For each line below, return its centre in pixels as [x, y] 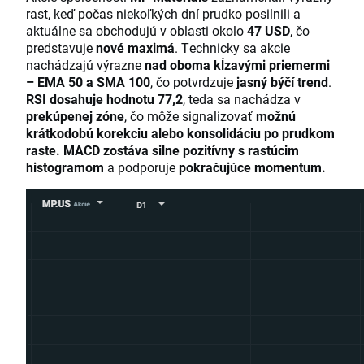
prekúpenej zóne [75, 116]
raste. [43, 150]
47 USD [269, 31]
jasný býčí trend [282, 82]
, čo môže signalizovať [190, 116]
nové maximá [135, 48]
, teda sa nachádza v [242, 99]
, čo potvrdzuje [193, 82]
